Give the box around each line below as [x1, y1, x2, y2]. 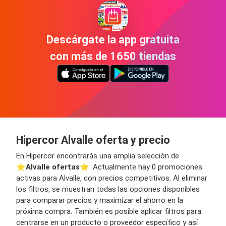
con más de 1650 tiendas [50, 50, 176, 63]
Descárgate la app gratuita [46, 33, 180, 46]
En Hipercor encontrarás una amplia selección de [16, 151, 179, 160]
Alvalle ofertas [26, 162, 80, 172]
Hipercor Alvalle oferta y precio [16, 133, 170, 146]
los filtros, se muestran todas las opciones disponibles [16, 184, 200, 194]
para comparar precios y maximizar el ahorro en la [16, 195, 183, 205]
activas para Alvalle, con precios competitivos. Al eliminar [16, 173, 207, 183]
